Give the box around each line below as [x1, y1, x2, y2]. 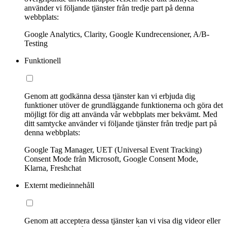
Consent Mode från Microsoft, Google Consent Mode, [24, 155, 198, 164]
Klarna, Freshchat [24, 164, 81, 173]
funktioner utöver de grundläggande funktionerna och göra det [24, 101, 223, 110]
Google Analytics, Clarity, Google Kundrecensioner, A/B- [24, 30, 209, 39]
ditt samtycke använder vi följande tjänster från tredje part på [24, 119, 217, 128]
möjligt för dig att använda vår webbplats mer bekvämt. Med [24, 110, 217, 119]
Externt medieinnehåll [24, 181, 94, 190]
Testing [24, 39, 48, 48]
